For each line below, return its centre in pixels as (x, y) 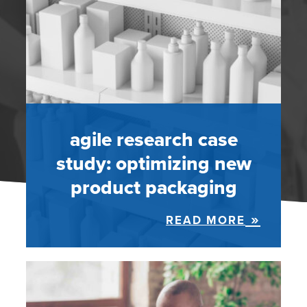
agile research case (153, 139)
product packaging (153, 187)
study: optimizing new (153, 163)
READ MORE (206, 220)
